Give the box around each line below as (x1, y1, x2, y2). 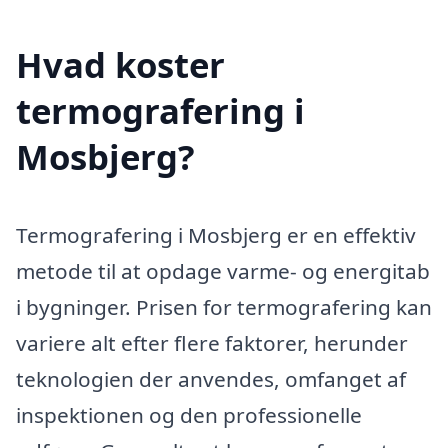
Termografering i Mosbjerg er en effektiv (16, 221, 416, 250)
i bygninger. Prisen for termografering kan (16, 293, 432, 322)
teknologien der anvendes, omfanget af (16, 365, 406, 394)
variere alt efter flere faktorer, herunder (16, 329, 408, 358)
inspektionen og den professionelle (16, 401, 362, 430)
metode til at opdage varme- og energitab (16, 257, 430, 286)
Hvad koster (16, 41, 225, 89)
